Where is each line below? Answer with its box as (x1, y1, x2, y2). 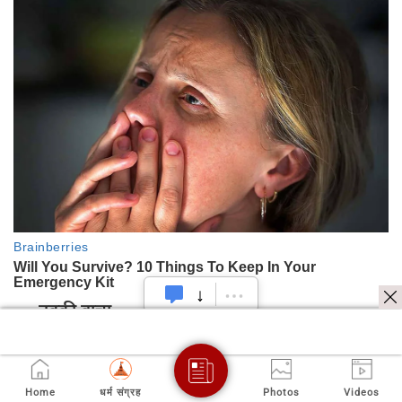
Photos (263, 387, 301, 398)
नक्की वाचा (39, 298, 111, 322)
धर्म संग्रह (100, 387, 142, 398)
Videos (344, 387, 380, 398)
